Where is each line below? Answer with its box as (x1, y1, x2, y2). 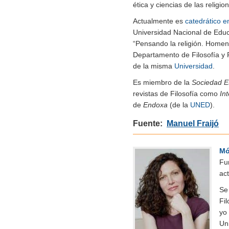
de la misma (133, 61, 174, 70)
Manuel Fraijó (167, 119, 219, 128)
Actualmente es (133, 16, 185, 25)
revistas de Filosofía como (133, 89, 220, 98)
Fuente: (133, 119, 167, 128)
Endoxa (143, 100, 168, 109)
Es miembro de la (133, 78, 192, 86)
